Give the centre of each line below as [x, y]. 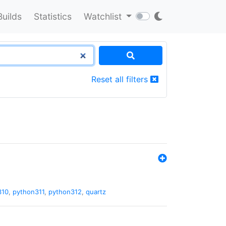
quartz [96, 191]
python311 [29, 191]
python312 [65, 191]
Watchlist [104, 16]
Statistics [52, 16]
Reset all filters [121, 79]
